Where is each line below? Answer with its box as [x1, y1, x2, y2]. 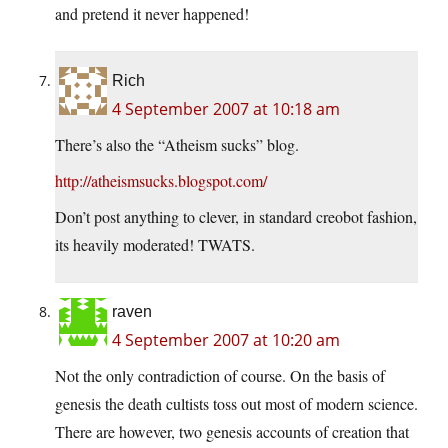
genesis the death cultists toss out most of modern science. [55, 393, 418, 415]
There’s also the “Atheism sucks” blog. [55, 134, 299, 156]
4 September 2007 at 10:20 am [112, 329, 340, 352]
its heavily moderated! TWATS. [55, 234, 255, 256]
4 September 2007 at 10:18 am [112, 98, 340, 121]
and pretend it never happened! [55, 3, 249, 25]
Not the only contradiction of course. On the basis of [55, 365, 385, 387]
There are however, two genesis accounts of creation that [55, 421, 409, 443]
